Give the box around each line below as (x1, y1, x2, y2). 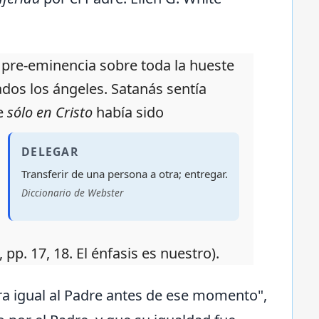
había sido (93, 103, 164, 122)
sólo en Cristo (7, 103, 93, 122)
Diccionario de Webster (21, 185, 123, 199)
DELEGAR (21, 143, 78, 159)
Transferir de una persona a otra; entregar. (21, 166, 228, 181)
